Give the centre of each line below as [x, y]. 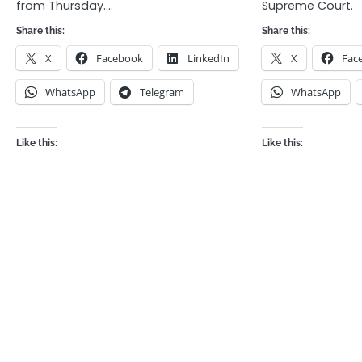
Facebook [120, 58]
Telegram [162, 92]
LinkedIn [208, 58]
